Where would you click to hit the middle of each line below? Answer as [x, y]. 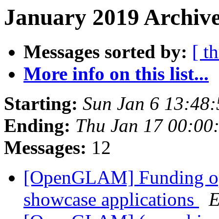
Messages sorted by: [105, 52]
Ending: [37, 126]
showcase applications [111, 199]
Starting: [41, 104]
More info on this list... [116, 74]
